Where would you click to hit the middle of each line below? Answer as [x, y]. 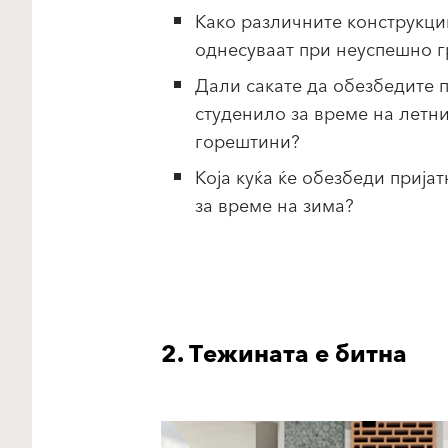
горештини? [247, 143]
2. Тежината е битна [283, 355]
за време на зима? [274, 207]
